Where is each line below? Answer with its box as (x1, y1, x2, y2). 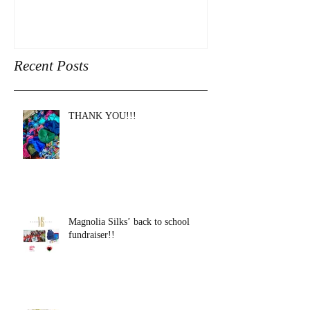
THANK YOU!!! (69, 129, 136, 140)
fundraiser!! (69, 248, 115, 259)
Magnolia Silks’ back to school (69, 235, 190, 246)
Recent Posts (14, 75, 89, 93)
